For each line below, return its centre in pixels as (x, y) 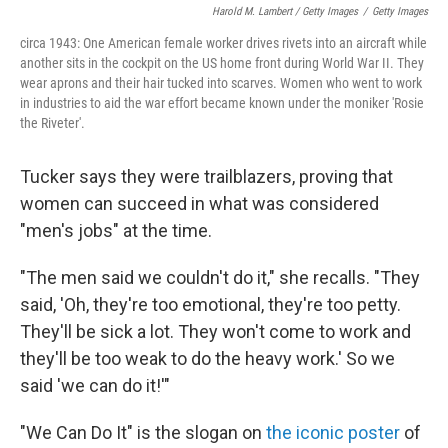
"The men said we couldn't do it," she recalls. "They (220, 278)
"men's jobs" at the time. (116, 231)
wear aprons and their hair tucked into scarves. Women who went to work (221, 83)
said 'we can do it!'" (95, 386)
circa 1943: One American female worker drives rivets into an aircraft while (223, 43)
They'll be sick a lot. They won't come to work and (215, 332)
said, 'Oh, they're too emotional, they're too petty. (210, 305)
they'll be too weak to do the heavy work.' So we (207, 359)
